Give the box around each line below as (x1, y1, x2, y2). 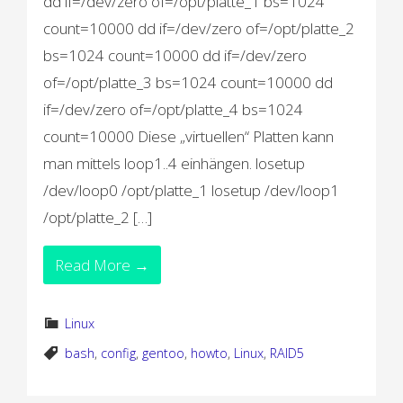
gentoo (142, 345, 185, 362)
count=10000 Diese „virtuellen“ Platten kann (43, 126, 335, 147)
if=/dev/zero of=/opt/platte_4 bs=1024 (43, 99, 304, 120)
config (101, 345, 137, 362)
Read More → (55, 254, 150, 275)
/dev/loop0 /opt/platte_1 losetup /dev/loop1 (43, 180, 340, 201)
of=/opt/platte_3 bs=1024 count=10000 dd (43, 72, 334, 93)
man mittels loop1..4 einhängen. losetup (43, 153, 306, 174)
